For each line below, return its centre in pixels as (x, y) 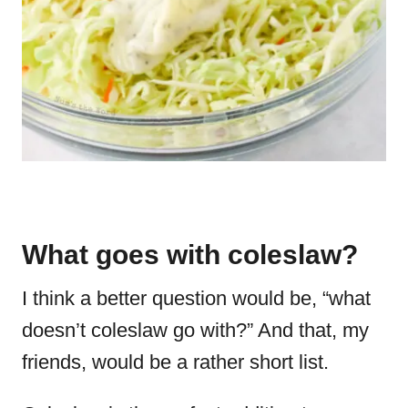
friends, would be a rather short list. (178, 362)
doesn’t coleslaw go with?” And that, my (195, 331)
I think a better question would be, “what (196, 299)
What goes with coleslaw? (190, 255)
